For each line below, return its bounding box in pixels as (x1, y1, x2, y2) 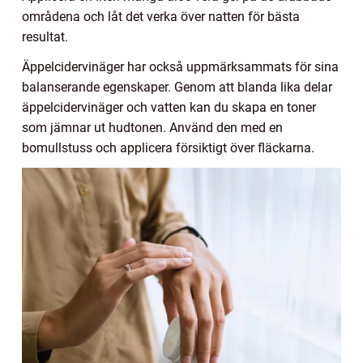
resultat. (22, 28, 68, 45)
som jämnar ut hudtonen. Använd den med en (22, 119, 283, 135)
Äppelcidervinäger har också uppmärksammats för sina (22, 58, 339, 75)
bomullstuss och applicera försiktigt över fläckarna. (22, 139, 314, 156)
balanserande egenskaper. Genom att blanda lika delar (22, 79, 332, 95)
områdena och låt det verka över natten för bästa (22, 8, 300, 24)
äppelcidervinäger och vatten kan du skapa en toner (22, 99, 316, 115)
